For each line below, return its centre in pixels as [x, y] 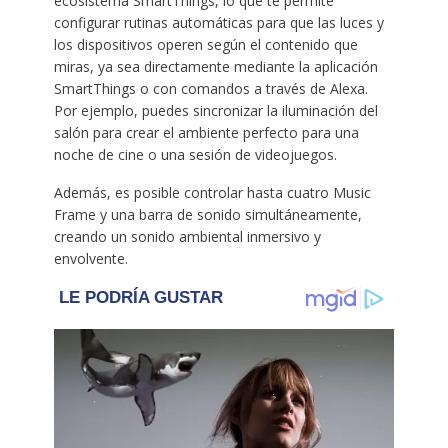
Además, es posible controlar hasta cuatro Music [212, 192]
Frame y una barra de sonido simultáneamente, [207, 214]
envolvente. [90, 258]
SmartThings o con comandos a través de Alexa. [210, 88]
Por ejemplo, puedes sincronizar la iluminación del [215, 110]
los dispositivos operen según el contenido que [205, 44]
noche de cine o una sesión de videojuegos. [195, 154]
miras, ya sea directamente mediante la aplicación [215, 66]
